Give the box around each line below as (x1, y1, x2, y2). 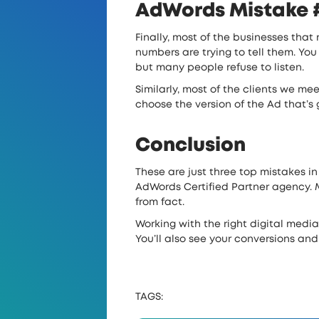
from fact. (135, 197, 184, 207)
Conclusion (135, 135, 246, 155)
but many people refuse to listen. (135, 62, 304, 73)
